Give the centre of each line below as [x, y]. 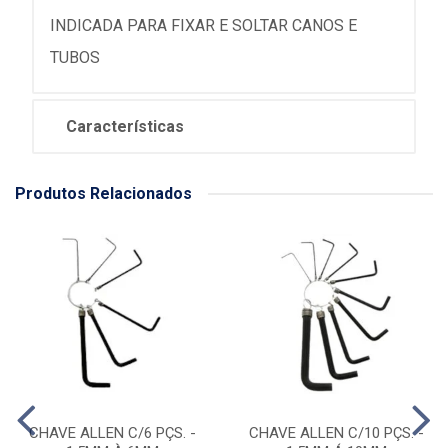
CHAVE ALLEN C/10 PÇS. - [336, 433]
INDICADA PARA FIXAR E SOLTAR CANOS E [203, 25]
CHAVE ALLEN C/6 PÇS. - [112, 433]
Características [125, 126]
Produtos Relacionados [103, 193]
